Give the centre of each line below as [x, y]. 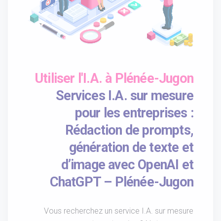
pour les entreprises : [134, 113]
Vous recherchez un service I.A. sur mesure [119, 211]
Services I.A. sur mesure [125, 96]
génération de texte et [131, 148]
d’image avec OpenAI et [127, 165]
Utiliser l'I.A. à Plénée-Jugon [114, 79]
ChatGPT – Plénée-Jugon [121, 182]
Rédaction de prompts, [129, 130]
